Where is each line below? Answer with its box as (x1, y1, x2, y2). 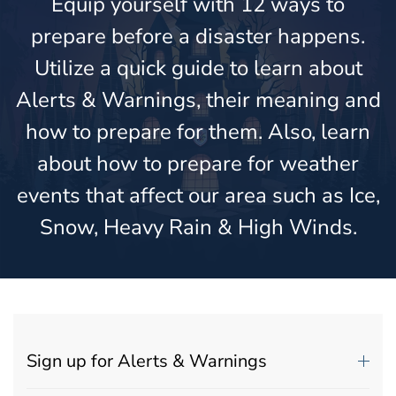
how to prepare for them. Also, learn (26, 117, 370, 146)
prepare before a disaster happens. (31, 21, 365, 50)
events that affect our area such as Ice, (16, 180, 380, 209)
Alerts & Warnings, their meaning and (15, 85, 381, 114)
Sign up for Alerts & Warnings (27, 348, 267, 373)
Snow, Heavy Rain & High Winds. (39, 212, 357, 241)
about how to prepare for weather (37, 148, 359, 178)
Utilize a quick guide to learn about (34, 53, 362, 82)
